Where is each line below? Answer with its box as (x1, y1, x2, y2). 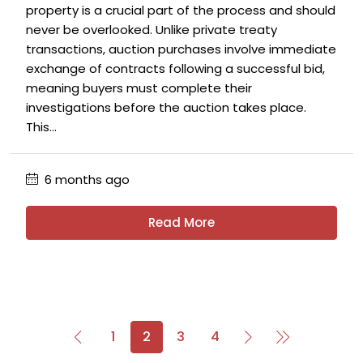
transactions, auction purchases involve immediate (26, 41, 336, 58)
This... (26, 118, 57, 135)
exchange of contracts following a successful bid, (26, 60, 325, 77)
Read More (148, 214, 215, 231)
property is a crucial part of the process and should (26, 2, 335, 19)
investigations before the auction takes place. (26, 99, 306, 116)
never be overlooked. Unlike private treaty (26, 21, 277, 38)
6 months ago (41, 171, 130, 188)
